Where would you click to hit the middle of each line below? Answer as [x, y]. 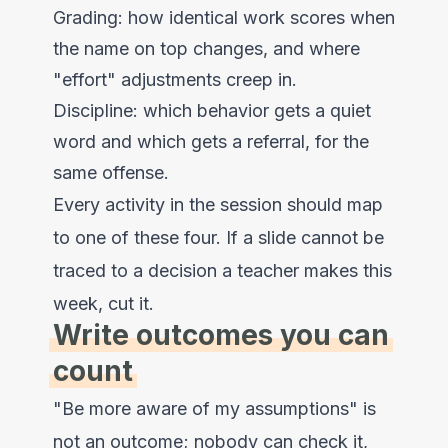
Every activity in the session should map [217, 204]
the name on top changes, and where [206, 48]
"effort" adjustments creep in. [174, 79]
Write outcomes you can [220, 334]
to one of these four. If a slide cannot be [218, 237]
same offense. [110, 172]
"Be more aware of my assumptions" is [214, 408]
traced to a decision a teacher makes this [222, 270]
